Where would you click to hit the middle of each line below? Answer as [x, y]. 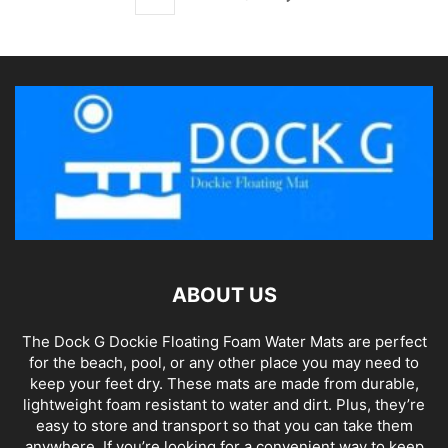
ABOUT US [224, 295]
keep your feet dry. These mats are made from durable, [224, 384]
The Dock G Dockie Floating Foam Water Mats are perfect [224, 342]
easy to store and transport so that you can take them [224, 426]
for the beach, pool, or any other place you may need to [224, 363]
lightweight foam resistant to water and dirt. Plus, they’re [224, 405]
